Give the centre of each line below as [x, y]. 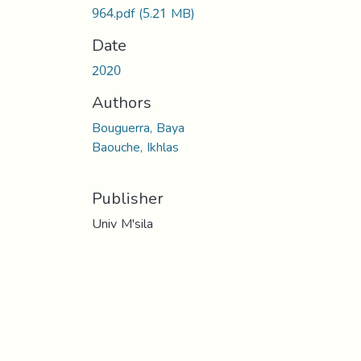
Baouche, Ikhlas [135, 147]
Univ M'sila [122, 223]
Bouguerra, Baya [138, 127]
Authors [122, 102]
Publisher [128, 198]
